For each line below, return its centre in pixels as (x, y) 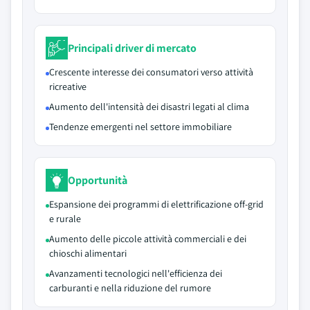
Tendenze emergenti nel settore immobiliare (140, 127)
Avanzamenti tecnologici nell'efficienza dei (136, 273)
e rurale (65, 219)
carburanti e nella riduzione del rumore (130, 288)
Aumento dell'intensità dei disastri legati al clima (149, 107)
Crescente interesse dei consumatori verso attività (151, 72)
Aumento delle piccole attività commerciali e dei (148, 239)
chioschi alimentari (88, 253)
